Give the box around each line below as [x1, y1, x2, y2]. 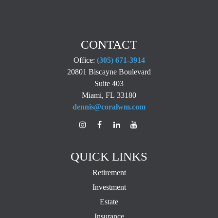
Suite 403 [94, 79, 124, 88]
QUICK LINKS [71, 150, 147, 163]
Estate [100, 198, 118, 206]
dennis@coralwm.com [73, 103, 145, 111]
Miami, [82, 91, 104, 99]
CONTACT [81, 38, 137, 51]
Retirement [92, 168, 126, 177]
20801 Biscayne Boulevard [67, 68, 151, 76]
